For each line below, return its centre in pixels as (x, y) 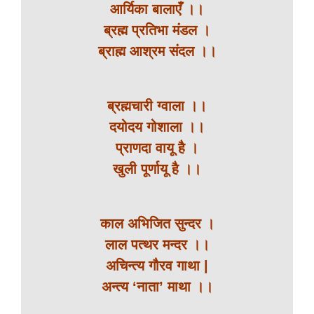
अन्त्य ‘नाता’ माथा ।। (157, 287)
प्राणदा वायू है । (157, 148)
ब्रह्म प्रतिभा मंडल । (157, 30)
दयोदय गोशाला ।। (157, 127)
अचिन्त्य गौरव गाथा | (157, 266)
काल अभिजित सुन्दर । (157, 224)
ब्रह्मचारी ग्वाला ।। (157, 106)
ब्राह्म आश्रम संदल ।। (157, 51)
